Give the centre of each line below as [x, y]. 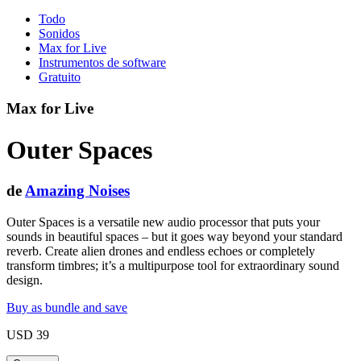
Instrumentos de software [102, 63]
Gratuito [60, 77]
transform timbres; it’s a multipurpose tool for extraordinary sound [173, 265]
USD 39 [28, 334]
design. [25, 280]
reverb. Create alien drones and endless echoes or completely [161, 251]
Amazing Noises [77, 191]
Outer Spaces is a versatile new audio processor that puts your [163, 222]
